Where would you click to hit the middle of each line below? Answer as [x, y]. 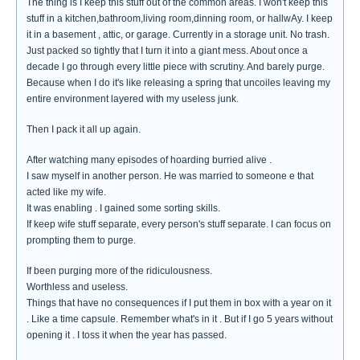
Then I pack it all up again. [84, 129]
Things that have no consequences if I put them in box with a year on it [179, 303]
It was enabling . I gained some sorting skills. [123, 208]
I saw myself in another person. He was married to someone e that [170, 176]
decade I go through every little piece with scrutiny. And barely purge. [176, 67]
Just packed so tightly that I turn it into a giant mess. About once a [167, 51]
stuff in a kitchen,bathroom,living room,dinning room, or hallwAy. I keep [180, 18]
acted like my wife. [66, 192]
